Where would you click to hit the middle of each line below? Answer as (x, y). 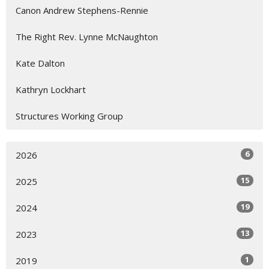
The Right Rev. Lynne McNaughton (87, 37)
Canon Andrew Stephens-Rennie (82, 10)
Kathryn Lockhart (51, 89)
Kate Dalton (40, 63)
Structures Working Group (69, 116)
